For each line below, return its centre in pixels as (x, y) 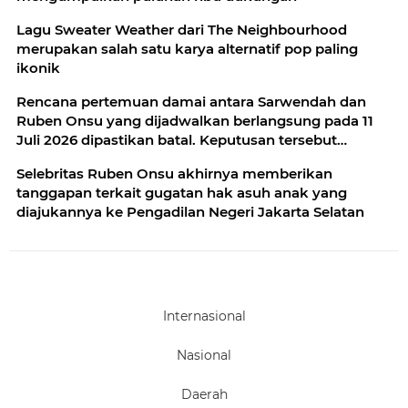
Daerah (204, 395)
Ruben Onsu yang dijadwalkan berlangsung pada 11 (195, 121)
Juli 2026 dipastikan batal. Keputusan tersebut (177, 140)
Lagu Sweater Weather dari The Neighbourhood (182, 30)
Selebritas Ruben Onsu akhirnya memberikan (174, 174)
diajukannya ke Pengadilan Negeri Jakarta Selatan (190, 212)
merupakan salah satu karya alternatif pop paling (187, 49)
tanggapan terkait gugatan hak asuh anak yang (182, 193)
